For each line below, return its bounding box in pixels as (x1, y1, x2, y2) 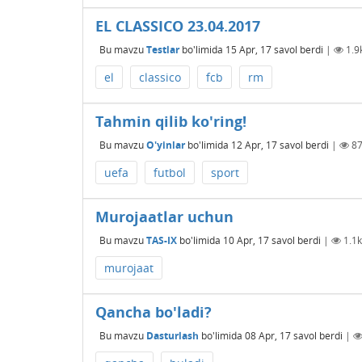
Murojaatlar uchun (95, 207, 234, 226)
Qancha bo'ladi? (95, 302, 212, 322)
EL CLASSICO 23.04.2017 (95, 16, 260, 36)
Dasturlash (146, 328, 199, 343)
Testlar (146, 42, 179, 57)
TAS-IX (146, 233, 177, 247)
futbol (154, 165, 186, 180)
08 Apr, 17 (245, 328, 291, 343)
